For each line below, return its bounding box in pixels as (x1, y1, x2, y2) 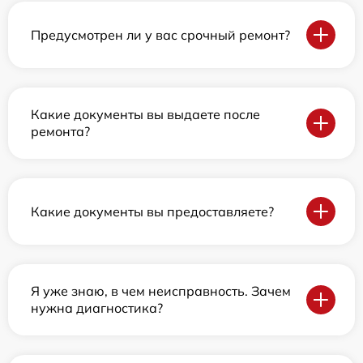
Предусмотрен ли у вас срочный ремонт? (31, 26, 290, 43)
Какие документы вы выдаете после (31, 106, 260, 123)
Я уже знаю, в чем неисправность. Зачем (31, 283, 291, 300)
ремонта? (31, 123, 90, 140)
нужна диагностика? (31, 300, 163, 317)
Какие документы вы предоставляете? (31, 203, 274, 220)
